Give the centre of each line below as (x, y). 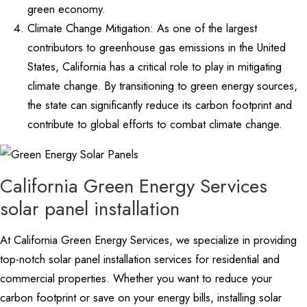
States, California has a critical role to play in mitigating (155, 66)
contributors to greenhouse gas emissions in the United (157, 47)
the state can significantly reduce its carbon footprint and (160, 105)
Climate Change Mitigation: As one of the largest (142, 28)
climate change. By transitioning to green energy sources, (162, 86)
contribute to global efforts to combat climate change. (155, 124)
